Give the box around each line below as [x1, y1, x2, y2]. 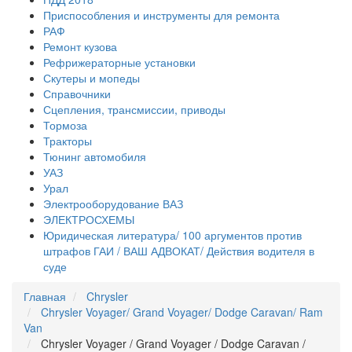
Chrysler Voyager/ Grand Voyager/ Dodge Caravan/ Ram [41, 304, 323, 320]
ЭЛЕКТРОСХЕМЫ [43, 211, 134, 227]
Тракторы [43, 133, 92, 148]
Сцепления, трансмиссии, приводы [43, 101, 225, 117]
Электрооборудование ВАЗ [43, 196, 183, 211]
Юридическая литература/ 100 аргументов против [43, 227, 302, 243]
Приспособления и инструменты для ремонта [43, 7, 280, 23]
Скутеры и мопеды [43, 70, 140, 86]
